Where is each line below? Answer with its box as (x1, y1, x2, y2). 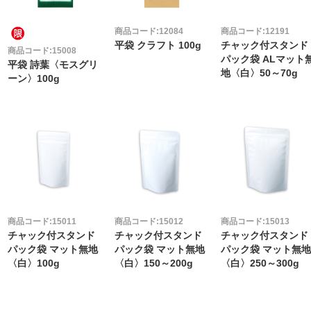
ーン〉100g (8, 73, 60, 84)
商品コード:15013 (221, 217, 290, 227)
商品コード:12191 (221, 26, 290, 37)
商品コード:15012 (114, 217, 183, 227)
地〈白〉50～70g (221, 68, 299, 79)
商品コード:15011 (8, 217, 76, 227)
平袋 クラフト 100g (114, 40, 201, 51)
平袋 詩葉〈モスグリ (8, 59, 98, 70)
